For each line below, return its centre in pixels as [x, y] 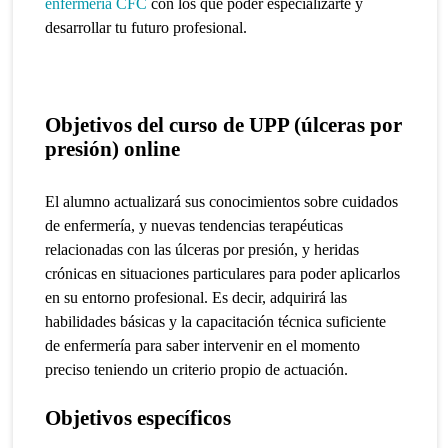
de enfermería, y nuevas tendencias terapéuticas [194, 225]
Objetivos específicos [138, 417]
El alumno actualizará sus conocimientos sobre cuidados [222, 201]
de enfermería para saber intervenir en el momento [203, 345]
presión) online [113, 149]
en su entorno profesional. [129, 297]
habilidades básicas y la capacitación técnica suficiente [216, 321]
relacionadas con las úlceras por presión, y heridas [202, 249]
